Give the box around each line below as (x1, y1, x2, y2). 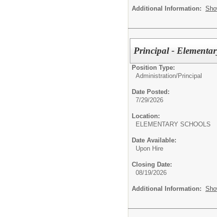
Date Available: (132, 137, 176, 144)
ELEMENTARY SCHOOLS (136, 121, 211, 128)
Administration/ (136, 72, 178, 79)
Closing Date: (132, 161, 172, 168)
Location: (132, 112, 160, 120)
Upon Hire (136, 145, 163, 152)
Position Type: (132, 64, 175, 71)
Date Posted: (132, 88, 170, 95)
